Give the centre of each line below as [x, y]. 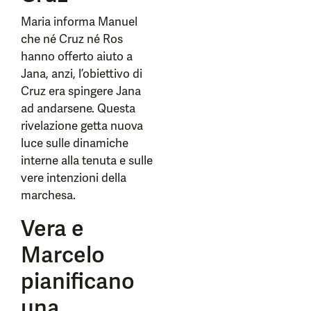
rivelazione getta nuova [82, 126]
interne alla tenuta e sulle [87, 160]
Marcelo [63, 255]
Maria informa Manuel [79, 22]
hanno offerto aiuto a [77, 56]
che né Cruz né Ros [72, 39]
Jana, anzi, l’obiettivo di [82, 74]
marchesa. [50, 195]
